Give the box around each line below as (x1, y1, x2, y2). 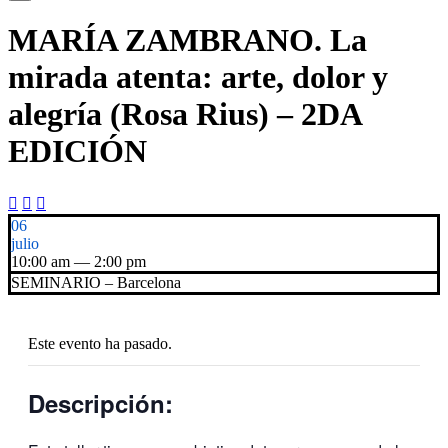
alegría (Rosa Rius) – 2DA (8, 96, 361, 133)
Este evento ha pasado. (28, 334, 172, 352)
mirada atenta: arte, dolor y (8, 59, 388, 96)
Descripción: (28, 385, 173, 420)
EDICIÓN (8, 133, 147, 170)
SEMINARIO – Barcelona (11, 273, 181, 291)
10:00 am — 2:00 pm (11, 252, 146, 270)
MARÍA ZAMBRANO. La (8, 22, 367, 59)
